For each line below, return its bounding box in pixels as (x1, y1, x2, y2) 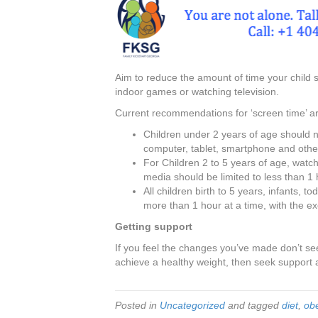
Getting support (115, 221, 192, 233)
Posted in (115, 300, 160, 312)
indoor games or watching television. (115, 86, 279, 98)
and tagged (225, 300, 282, 312)
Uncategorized (160, 300, 225, 312)
